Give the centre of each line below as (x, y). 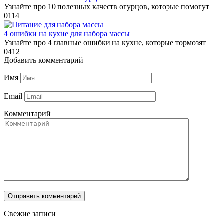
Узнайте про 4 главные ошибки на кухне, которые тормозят (105, 42)
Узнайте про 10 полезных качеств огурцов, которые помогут (107, 6)
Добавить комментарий (44, 60)
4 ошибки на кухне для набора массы (67, 33)
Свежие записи (30, 213)
